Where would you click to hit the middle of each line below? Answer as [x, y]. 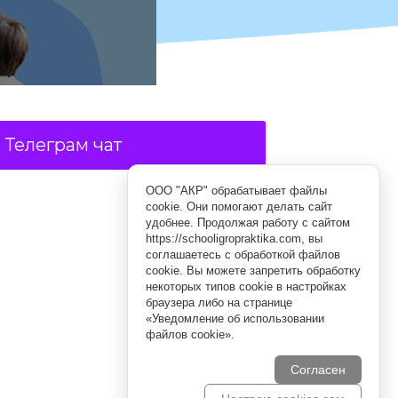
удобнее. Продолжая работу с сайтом [248, 223]
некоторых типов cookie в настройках [246, 287]
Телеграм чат [63, 145]
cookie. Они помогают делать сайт [239, 207]
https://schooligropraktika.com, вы [234, 239]
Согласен [318, 370]
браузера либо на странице [219, 302]
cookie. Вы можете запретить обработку [253, 271]
